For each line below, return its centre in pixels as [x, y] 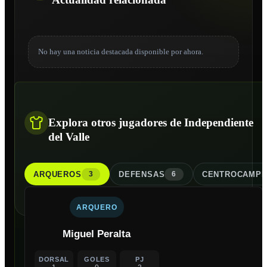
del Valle [69, 136]
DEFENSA [139, 174]
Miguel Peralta [97, 234]
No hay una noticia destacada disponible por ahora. [120, 52]
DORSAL [54, 259]
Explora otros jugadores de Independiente [151, 122]
